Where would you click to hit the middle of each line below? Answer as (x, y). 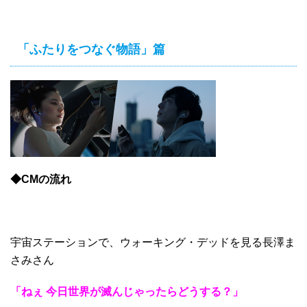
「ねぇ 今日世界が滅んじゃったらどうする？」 (127, 291)
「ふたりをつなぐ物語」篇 (91, 49)
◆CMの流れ (41, 179)
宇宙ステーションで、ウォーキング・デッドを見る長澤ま (153, 242)
